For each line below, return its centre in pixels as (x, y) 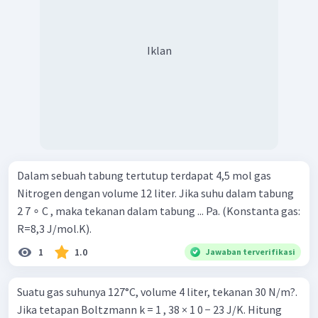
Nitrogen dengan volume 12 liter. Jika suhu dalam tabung (155, 193)
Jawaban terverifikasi (251, 252)
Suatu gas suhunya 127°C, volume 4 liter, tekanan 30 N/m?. (157, 292)
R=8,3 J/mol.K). (54, 229)
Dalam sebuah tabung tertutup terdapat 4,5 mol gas (144, 176)
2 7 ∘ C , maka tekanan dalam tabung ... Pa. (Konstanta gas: (159, 211)
